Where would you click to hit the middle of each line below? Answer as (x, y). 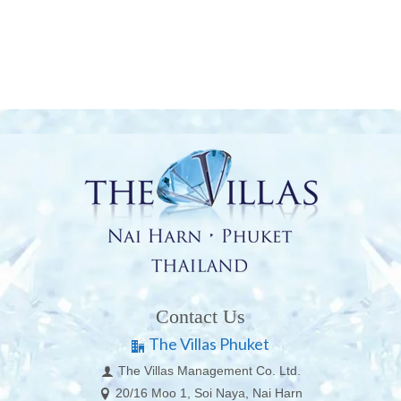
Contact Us (200, 317)
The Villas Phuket (209, 344)
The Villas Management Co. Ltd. (209, 370)
